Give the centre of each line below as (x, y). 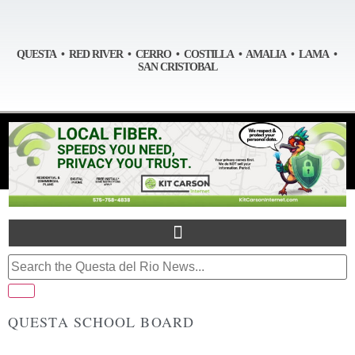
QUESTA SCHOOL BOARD (101, 321)
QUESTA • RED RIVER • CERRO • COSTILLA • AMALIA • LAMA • (177, 54)
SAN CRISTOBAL (177, 67)
